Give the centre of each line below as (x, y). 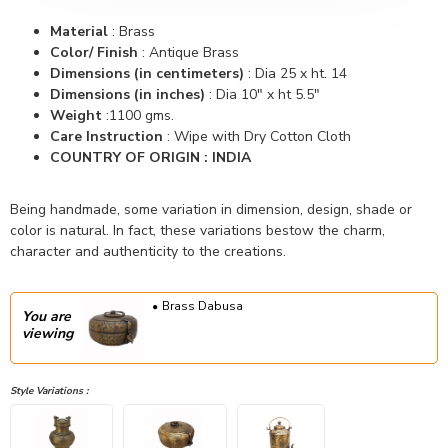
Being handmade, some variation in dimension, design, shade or (211, 209)
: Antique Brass (188, 52)
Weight (78, 115)
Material (79, 31)
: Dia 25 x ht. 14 (295, 73)
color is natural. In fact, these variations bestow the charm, (197, 230)
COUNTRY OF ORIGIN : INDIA (150, 157)
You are (46, 316)
